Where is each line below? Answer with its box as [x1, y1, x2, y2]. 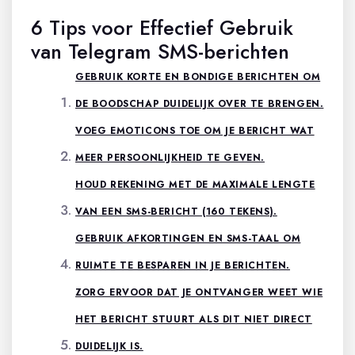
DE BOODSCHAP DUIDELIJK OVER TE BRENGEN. [75, 97, 324, 111]
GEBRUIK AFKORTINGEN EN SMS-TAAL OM [75, 231, 301, 246]
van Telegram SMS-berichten [31, 37, 289, 66]
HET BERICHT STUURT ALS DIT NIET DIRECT [75, 312, 312, 326]
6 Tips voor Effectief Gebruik [31, 13, 293, 42]
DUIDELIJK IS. [75, 339, 143, 353]
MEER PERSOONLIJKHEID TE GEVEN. [75, 151, 265, 165]
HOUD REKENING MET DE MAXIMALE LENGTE [75, 177, 315, 192]
